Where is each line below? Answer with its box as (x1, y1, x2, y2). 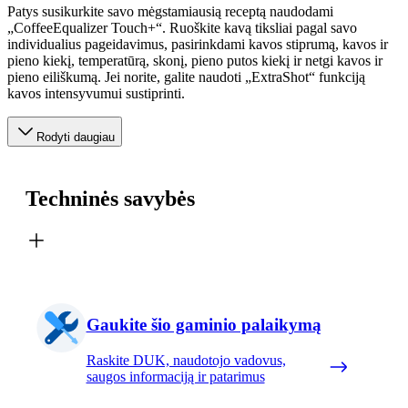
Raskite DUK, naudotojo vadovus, (86, 352, 286, 369)
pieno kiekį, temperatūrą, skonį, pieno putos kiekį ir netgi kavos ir (7, 52, 382, 68)
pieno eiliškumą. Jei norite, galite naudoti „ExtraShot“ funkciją (7, 68, 365, 85)
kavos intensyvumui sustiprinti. (7, 85, 185, 101)
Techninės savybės (25, 186, 195, 210)
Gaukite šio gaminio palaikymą (86, 315, 321, 335)
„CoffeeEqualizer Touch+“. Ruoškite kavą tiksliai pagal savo (7, 19, 357, 36)
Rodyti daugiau (36, 129, 115, 144)
